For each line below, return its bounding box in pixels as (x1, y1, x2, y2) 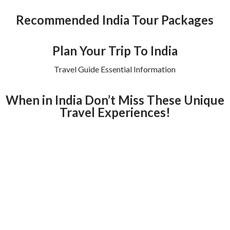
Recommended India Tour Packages (16, 12, 214, 28)
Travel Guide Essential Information (54, 64, 176, 74)
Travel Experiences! (60, 105, 170, 120)
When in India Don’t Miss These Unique (6, 92, 224, 108)
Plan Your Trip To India (52, 43, 178, 59)
